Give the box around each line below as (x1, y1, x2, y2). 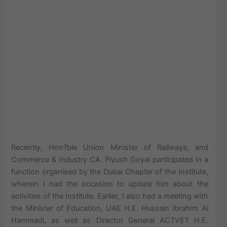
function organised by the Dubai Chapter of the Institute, (11, 167, 208, 177)
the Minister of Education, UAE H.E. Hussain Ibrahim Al (11, 204, 208, 213)
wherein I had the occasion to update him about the (11, 179, 208, 189)
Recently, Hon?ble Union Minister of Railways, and (11, 143, 208, 153)
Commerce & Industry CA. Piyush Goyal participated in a (11, 155, 208, 165)
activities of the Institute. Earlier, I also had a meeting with (11, 192, 208, 201)
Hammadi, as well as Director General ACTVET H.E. (11, 216, 208, 225)
